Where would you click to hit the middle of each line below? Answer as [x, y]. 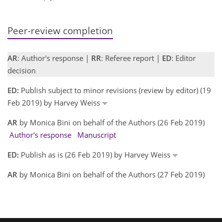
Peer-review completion [60, 30]
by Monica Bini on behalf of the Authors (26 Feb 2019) [111, 122]
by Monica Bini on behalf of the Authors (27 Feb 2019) [111, 174]
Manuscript [97, 135]
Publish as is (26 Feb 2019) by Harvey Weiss [96, 154]
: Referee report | [132, 58]
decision [22, 70]
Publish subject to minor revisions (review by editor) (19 [115, 90]
